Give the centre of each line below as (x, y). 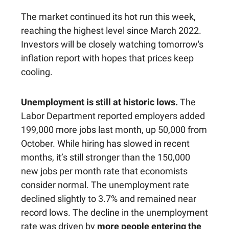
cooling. (37, 72)
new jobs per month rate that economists (104, 171)
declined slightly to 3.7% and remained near (109, 199)
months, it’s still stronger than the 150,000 (106, 157)
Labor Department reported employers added (113, 116)
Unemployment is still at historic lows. (100, 102)
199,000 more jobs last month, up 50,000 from (114, 130)
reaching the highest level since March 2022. (111, 31)
